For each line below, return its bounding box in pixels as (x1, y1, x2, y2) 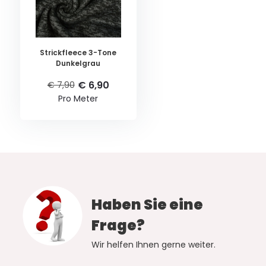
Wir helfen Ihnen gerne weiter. (91, 239, 216, 251)
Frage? (91, 216, 145, 236)
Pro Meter (58, 93, 99, 105)
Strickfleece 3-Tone (40, 47, 117, 58)
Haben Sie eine (91, 195, 203, 215)
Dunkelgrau (56, 58, 101, 69)
